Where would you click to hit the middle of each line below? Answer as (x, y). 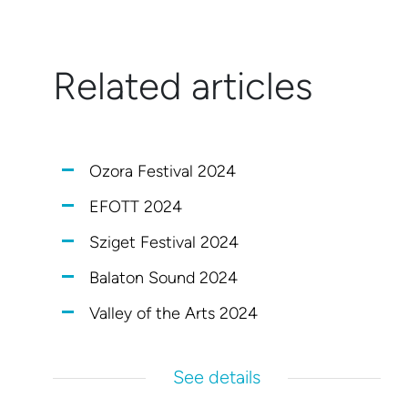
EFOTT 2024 (136, 206)
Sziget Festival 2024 (164, 242)
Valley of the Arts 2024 (174, 313)
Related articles (184, 86)
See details (217, 377)
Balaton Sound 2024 (164, 277)
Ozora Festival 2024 (163, 171)
